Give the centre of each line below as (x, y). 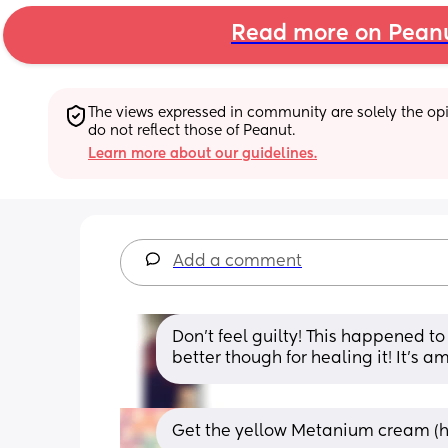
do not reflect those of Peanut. (191, 130)
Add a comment (237, 261)
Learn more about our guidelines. (202, 153)
